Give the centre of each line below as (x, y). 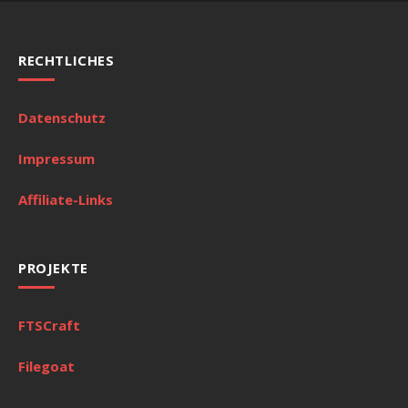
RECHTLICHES (66, 60)
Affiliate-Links (66, 200)
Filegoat (46, 367)
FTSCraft (49, 326)
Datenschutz (62, 117)
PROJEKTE (53, 268)
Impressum (56, 159)
